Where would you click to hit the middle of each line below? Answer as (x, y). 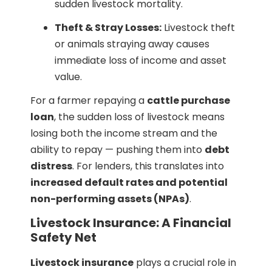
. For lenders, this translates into (148, 166)
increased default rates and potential (129, 182)
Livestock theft (198, 27)
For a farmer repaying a (89, 100)
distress (51, 166)
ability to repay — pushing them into (117, 149)
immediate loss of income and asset (141, 60)
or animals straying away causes (132, 44)
